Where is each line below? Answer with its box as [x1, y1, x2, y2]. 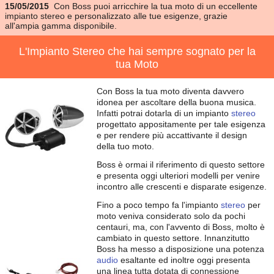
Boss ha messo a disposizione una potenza [97, 244, 264, 254]
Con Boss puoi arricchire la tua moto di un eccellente [54, 1, 257, 11]
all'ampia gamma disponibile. [5, 21, 117, 31]
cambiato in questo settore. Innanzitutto [97, 233, 250, 243]
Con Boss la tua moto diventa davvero [97, 86, 244, 96]
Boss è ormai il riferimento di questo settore [97, 160, 265, 169]
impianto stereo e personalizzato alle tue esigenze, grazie [5, 11, 228, 21]
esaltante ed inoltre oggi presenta [118, 255, 250, 265]
